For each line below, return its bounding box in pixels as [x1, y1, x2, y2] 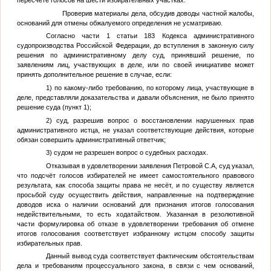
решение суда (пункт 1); [16, 103, 91, 111]
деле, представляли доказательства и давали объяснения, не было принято [16, 93, 255, 101]
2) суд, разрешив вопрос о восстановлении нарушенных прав [45, 116, 255, 124]
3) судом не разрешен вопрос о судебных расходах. [45, 149, 208, 157]
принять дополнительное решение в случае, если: [16, 71, 172, 79]
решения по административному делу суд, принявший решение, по [16, 51, 255, 59]
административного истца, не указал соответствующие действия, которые [16, 126, 255, 134]
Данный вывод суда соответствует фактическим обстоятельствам [45, 252, 255, 260]
